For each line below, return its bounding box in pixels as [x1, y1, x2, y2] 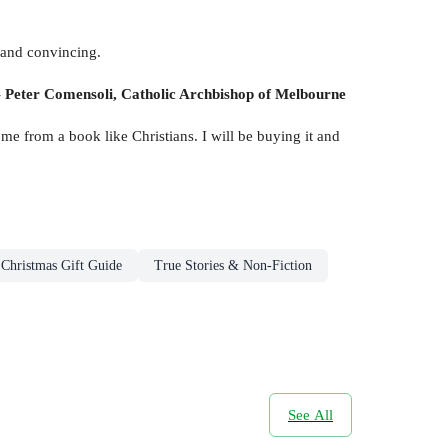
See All [288, 406, 333, 423]
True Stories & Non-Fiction [154, 257, 312, 273]
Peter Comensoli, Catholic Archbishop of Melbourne [5, 84, 346, 102]
